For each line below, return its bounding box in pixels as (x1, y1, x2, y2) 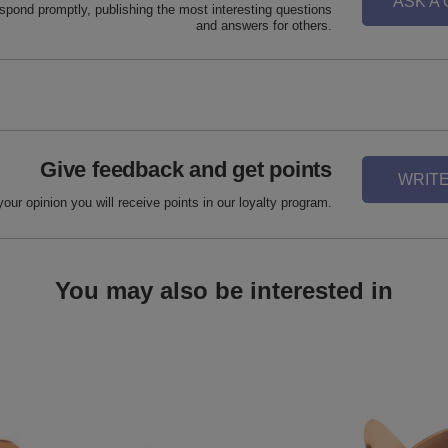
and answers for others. (196, 18, 332, 33)
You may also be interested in (55, 277, 393, 304)
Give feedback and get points (40, 157, 332, 183)
